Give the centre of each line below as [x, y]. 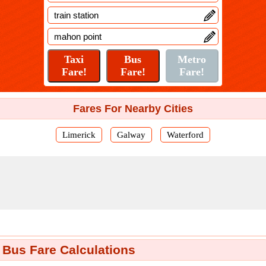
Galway [131, 135]
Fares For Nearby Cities [133, 109]
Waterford [185, 135]
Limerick [79, 135]
